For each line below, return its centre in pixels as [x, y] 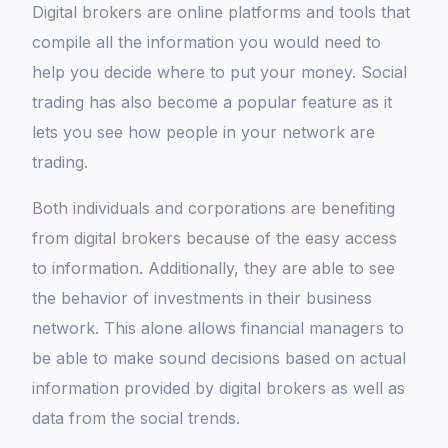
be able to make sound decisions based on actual [219, 358]
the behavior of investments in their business [202, 298]
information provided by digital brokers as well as [219, 388]
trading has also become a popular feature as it [212, 102]
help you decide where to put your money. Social [220, 72]
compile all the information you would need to [207, 42]
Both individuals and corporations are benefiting [214, 208]
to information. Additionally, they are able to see [214, 268]
